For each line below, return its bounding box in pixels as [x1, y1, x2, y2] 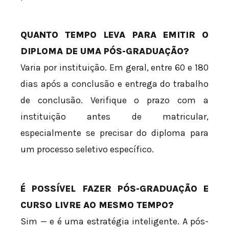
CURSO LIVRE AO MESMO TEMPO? [20, 199, 174, 211]
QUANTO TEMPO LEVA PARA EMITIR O [20, 29, 209, 41]
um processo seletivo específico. [20, 144, 154, 155]
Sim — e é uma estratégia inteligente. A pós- [20, 216, 209, 227]
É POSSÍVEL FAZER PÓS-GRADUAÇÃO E [20, 183, 209, 195]
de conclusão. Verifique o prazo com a [20, 95, 209, 106]
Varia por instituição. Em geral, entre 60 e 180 [20, 62, 209, 74]
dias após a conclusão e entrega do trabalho [20, 78, 209, 90]
